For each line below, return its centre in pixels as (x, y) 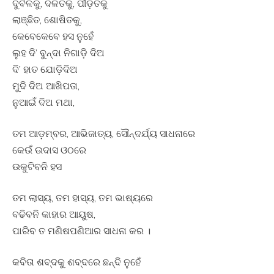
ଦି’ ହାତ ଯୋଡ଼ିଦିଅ (45, 69)
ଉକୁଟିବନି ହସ (37, 167)
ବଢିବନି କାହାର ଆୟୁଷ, (54, 214)
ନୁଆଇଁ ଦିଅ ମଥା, (43, 102)
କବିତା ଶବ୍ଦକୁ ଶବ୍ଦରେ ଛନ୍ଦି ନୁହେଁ (76, 262)
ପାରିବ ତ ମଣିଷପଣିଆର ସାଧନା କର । (81, 231)
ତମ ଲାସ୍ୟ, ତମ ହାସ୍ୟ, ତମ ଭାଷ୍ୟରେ (83, 198)
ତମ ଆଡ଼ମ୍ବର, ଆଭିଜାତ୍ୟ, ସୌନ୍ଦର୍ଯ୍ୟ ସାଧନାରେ (104, 134)
